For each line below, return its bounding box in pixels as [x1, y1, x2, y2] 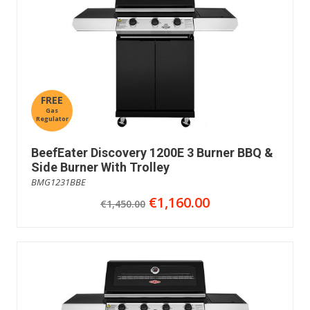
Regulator [35, 113, 69, 123]
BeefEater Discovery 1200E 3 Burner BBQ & [31, 145, 273, 160]
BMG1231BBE [31, 175, 86, 188]
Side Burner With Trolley [31, 159, 170, 174]
